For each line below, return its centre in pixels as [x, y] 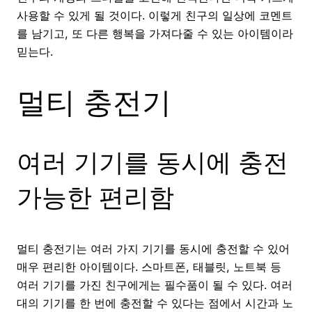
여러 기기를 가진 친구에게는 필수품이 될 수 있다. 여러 [155, 284]
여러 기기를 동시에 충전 [153, 162]
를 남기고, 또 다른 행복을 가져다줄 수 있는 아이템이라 [155, 33]
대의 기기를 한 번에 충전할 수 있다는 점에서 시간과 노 [155, 303]
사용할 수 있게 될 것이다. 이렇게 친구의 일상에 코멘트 [155, 15]
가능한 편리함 [95, 197]
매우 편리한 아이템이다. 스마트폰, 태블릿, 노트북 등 [149, 266]
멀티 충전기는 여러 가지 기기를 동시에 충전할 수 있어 [153, 248]
